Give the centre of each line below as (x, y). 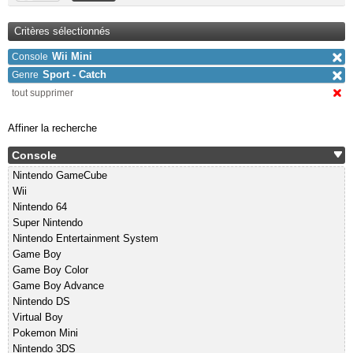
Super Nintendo (48, 223)
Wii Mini (72, 56)
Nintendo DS (41, 301)
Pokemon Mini (45, 333)
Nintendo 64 (40, 207)
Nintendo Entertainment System (85, 238)
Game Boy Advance (58, 286)
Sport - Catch (74, 74)
